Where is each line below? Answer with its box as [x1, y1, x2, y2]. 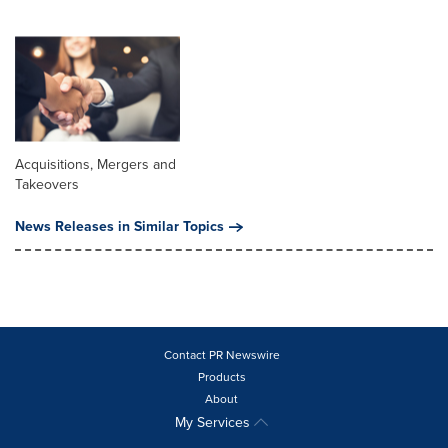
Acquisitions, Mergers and [15, 154, 176, 176]
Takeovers [15, 174, 79, 196]
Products [197, 368, 246, 387]
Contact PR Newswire [163, 346, 280, 365]
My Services [175, 412, 254, 434]
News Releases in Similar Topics [15, 216, 224, 238]
